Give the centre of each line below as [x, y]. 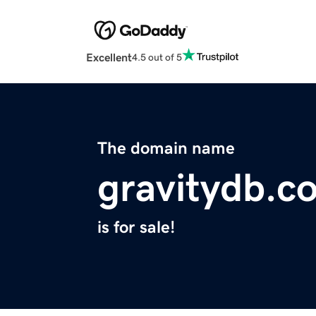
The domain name [166, 148]
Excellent [109, 57]
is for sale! [136, 227]
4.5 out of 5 [157, 57]
